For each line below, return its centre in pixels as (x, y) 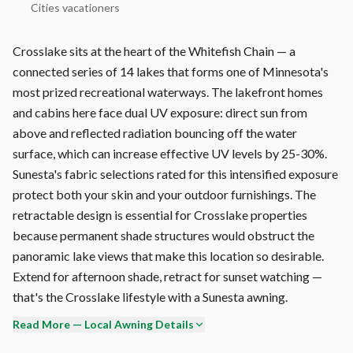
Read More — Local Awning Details (103, 324)
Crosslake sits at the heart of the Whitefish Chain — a (154, 50)
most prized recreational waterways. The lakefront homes (168, 91)
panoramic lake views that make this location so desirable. (168, 255)
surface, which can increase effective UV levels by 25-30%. (170, 153)
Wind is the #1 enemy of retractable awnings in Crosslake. (167, 336)
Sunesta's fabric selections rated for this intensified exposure (175, 173)
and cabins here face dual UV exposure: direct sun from (160, 112)
